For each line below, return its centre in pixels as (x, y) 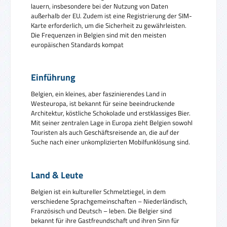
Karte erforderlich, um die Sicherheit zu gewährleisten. (109, 25)
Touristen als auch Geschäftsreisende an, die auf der (105, 133)
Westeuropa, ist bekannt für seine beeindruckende (103, 104)
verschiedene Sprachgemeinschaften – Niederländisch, (109, 201)
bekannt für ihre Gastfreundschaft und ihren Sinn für (105, 220)
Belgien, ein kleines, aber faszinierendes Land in (99, 94)
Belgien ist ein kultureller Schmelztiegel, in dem (98, 191)
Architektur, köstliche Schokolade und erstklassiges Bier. (111, 113)
